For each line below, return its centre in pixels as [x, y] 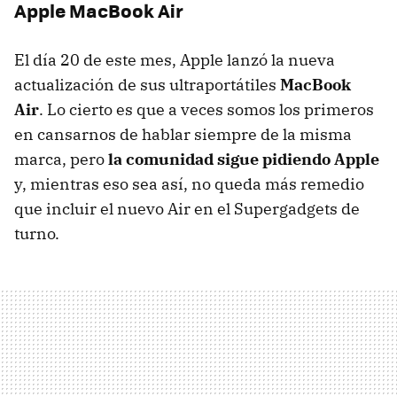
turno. [37, 233]
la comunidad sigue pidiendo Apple [244, 159]
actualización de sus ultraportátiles [147, 84]
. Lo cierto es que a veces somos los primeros [206, 109]
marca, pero [61, 159]
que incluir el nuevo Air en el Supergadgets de [187, 208]
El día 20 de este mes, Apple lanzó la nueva [175, 59]
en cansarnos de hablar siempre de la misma [183, 134]
